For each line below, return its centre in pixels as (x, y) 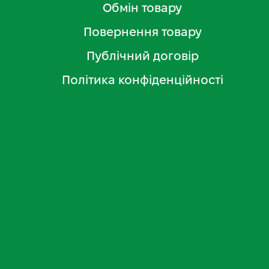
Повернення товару (142, 32)
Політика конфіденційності (142, 80)
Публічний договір (142, 56)
